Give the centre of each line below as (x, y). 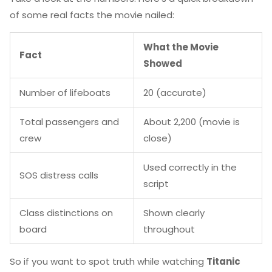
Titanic (223, 261)
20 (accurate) (175, 93)
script (156, 184)
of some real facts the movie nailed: (92, 15)
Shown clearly (174, 213)
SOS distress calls (59, 175)
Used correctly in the (190, 167)
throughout (169, 229)
